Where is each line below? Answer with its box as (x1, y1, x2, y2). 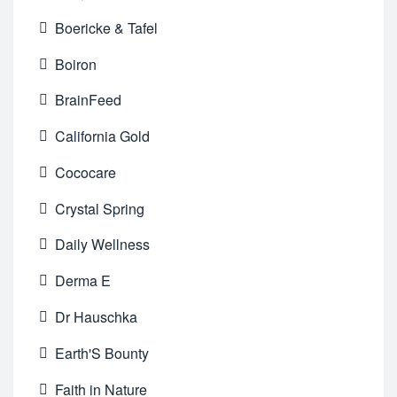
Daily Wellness (55, 234, 151, 255)
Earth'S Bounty (55, 342, 150, 363)
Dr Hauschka (55, 307, 138, 327)
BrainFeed (55, 90, 122, 111)
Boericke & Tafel (55, 17, 159, 38)
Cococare (55, 161, 117, 183)
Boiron (55, 53, 97, 74)
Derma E (55, 270, 112, 292)
